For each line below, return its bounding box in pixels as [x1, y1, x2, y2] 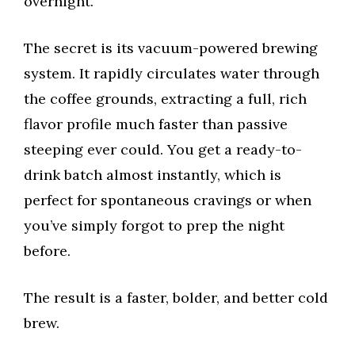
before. [24, 242, 71, 261]
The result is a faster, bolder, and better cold [24, 288, 328, 307]
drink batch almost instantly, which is [24, 166, 281, 185]
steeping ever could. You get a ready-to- [24, 140, 302, 159]
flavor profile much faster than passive [24, 115, 288, 134]
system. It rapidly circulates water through [24, 64, 319, 83]
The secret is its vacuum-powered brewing [24, 39, 318, 58]
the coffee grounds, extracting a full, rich [24, 90, 307, 109]
